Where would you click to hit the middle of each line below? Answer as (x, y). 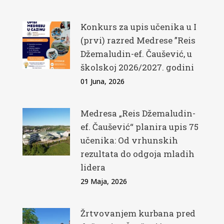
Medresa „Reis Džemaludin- (138, 113)
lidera (93, 167)
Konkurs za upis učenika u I (138, 27)
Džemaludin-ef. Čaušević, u (136, 54)
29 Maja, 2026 (103, 181)
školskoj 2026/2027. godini (137, 67)
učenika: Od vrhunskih (129, 140)
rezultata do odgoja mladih (137, 154)
